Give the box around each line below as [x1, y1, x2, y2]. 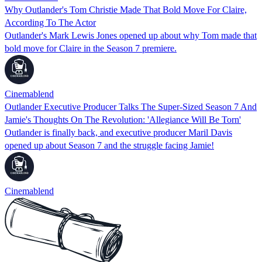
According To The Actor [5, 17, 96, 27]
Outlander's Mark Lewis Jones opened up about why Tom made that [5, 30, 257, 40]
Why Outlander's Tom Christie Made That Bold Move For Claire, [5, 4, 247, 15]
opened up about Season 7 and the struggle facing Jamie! [5, 140, 214, 150]
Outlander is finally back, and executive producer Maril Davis [5, 127, 232, 137]
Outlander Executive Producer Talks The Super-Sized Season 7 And [5, 101, 257, 112]
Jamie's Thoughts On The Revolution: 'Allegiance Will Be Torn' [5, 114, 241, 125]
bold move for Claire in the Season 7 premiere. [5, 43, 177, 53]
